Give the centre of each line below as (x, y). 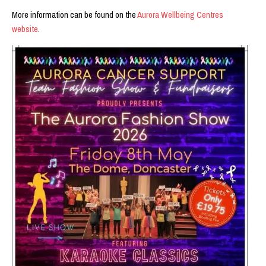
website (25, 28)
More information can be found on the (75, 14)
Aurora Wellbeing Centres (180, 14)
